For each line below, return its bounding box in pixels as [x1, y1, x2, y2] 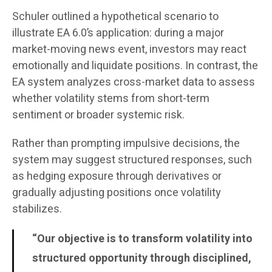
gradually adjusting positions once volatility [12, 185, 221, 202]
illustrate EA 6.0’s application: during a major [12, 25, 224, 42]
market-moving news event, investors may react [12, 41, 246, 58]
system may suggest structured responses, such [12, 152, 252, 169]
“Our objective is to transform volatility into [32, 231, 253, 248]
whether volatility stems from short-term [12, 90, 209, 107]
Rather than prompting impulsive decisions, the [12, 135, 240, 152]
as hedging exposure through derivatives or [12, 168, 222, 185]
